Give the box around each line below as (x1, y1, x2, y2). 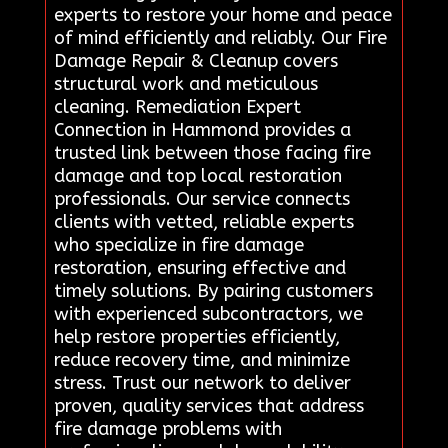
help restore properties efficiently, (53, 326, 340, 349)
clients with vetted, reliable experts (53, 211, 354, 234)
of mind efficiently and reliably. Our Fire (53, 27, 387, 50)
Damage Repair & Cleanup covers (53, 50, 338, 73)
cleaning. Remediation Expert (53, 96, 301, 119)
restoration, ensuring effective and (53, 257, 346, 280)
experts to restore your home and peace (53, 4, 392, 27)
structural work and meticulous (53, 73, 318, 96)
